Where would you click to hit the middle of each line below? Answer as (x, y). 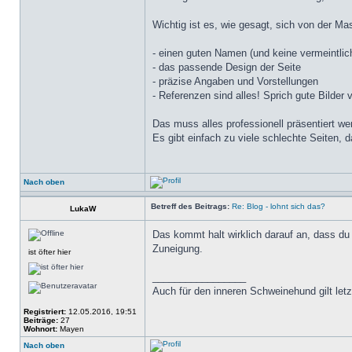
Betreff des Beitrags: (190, 206)
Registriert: (45, 312)
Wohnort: (40, 329)
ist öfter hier (49, 252)
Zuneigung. (178, 249)
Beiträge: (41, 320)
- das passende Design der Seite (227, 67)
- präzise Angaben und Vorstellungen (235, 81)
